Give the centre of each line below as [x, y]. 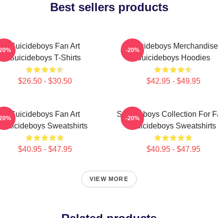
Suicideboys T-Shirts [45, 58]
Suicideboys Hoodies [173, 58]
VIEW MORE [109, 179]
